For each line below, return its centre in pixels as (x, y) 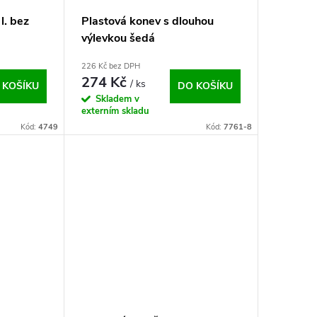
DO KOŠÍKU (205, 86)
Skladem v (117, 99)
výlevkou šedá (118, 38)
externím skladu (115, 111)
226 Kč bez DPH (110, 66)
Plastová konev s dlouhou (147, 21)
